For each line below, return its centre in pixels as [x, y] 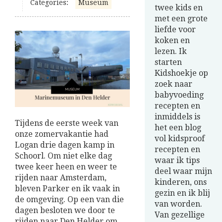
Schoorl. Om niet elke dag [63, 156]
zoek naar [173, 84]
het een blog [178, 128]
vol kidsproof [180, 139]
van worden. [178, 204]
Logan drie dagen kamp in [65, 145]
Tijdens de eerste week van [67, 123]
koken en [172, 40]
